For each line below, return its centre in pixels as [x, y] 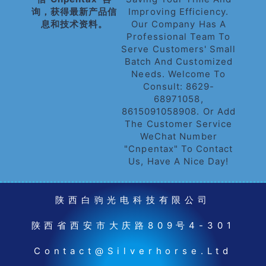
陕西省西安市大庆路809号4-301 [133, 225]
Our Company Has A [178, 24]
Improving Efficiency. [179, 12]
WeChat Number [179, 136]
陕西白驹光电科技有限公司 [133, 200]
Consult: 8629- [179, 86]
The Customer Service [179, 124]
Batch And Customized [178, 61]
